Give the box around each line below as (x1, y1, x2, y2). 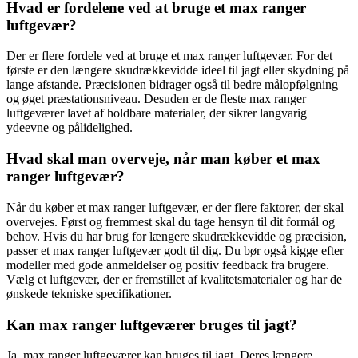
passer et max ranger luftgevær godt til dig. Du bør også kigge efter (6, 243, 344, 257)
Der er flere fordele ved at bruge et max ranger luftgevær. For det (6, 49, 332, 63)
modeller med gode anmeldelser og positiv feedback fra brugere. (6, 257, 329, 272)
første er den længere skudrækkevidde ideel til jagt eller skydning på (6, 63, 349, 78)
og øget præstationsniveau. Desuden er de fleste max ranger (6, 92, 306, 106)
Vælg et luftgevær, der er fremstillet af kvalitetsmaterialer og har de (6, 272, 342, 286)
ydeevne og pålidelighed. (6, 121, 133, 135)
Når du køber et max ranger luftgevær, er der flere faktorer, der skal (6, 200, 344, 214)
